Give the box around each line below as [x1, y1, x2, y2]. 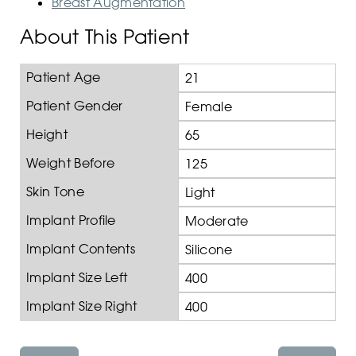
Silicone [185, 242, 233, 258]
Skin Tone [26, 184, 84, 200]
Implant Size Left [26, 269, 128, 286]
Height [26, 126, 68, 143]
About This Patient [20, 25, 190, 48]
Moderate [185, 213, 249, 230]
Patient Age [26, 69, 101, 86]
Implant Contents [26, 241, 136, 257]
